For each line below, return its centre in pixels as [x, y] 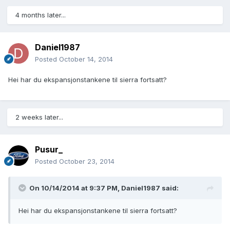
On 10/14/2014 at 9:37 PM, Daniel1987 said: [104, 188]
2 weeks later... [39, 117]
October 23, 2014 [87, 161]
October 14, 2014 [86, 59]
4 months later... [41, 15]
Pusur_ [49, 150]
